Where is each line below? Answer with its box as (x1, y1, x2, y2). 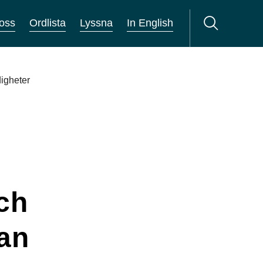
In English (127, 17, 174, 29)
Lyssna (80, 17, 113, 29)
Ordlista (29, 17, 66, 29)
